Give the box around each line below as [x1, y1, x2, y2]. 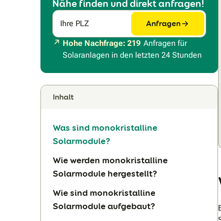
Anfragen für [144, 38, 187, 48]
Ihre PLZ [60, 18, 89, 28]
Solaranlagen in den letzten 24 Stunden [63, 50, 202, 60]
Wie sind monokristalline [53, 186, 155, 198]
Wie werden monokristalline [53, 154, 168, 166]
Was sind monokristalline [53, 121, 157, 133]
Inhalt [53, 91, 74, 102]
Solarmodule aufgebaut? [53, 200, 155, 212]
